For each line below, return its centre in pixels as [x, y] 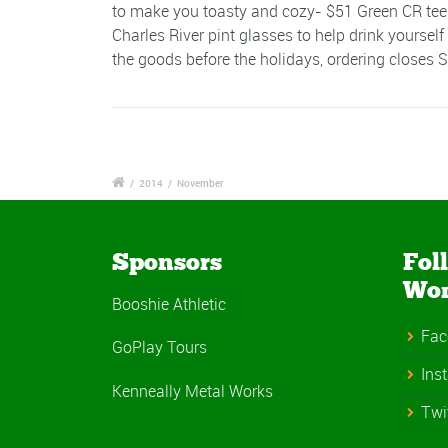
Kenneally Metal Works [192, 390]
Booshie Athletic [169, 304]
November [200, 183]
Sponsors [167, 262]
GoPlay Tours [159, 347]
